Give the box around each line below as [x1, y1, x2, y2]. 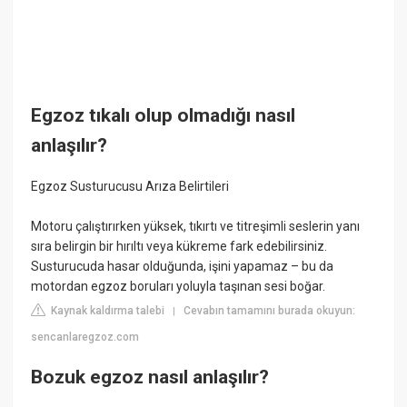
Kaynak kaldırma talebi [48, 304, 165, 318]
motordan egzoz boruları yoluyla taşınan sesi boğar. [31, 279, 326, 294]
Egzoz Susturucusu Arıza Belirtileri [31, 179, 230, 194]
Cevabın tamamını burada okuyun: [184, 304, 356, 318]
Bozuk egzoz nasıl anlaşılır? [31, 365, 270, 388]
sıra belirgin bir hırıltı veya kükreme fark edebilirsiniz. [31, 239, 328, 254]
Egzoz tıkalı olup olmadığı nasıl [31, 104, 296, 126]
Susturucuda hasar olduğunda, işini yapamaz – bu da [31, 259, 334, 274]
